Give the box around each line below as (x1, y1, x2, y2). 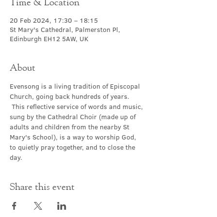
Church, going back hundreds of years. (10, 92, 131, 101)
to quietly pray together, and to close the (10, 142, 137, 152)
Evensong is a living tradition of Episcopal (10, 81, 142, 91)
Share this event (10, 181, 75, 192)
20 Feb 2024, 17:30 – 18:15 (10, 15, 98, 25)
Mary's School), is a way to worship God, (10, 132, 138, 142)
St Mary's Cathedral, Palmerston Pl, (10, 25, 120, 34)
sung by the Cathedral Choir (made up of (10, 112, 138, 122)
